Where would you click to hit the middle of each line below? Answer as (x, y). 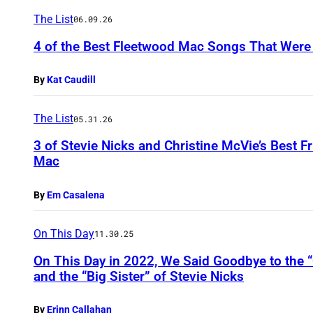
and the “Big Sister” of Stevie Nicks (139, 276)
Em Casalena (76, 195)
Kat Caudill (71, 80)
